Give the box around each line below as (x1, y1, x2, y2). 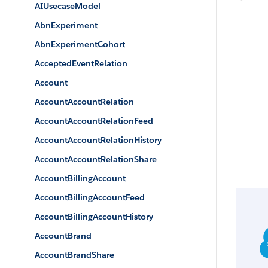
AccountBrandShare (35, 249, 114, 260)
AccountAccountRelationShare (35, 154, 157, 165)
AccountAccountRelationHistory (35, 135, 162, 145)
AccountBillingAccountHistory (35, 211, 153, 222)
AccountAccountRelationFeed (35, 115, 153, 126)
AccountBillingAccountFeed (35, 192, 145, 203)
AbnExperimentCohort (35, 39, 125, 50)
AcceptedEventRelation (35, 58, 127, 69)
